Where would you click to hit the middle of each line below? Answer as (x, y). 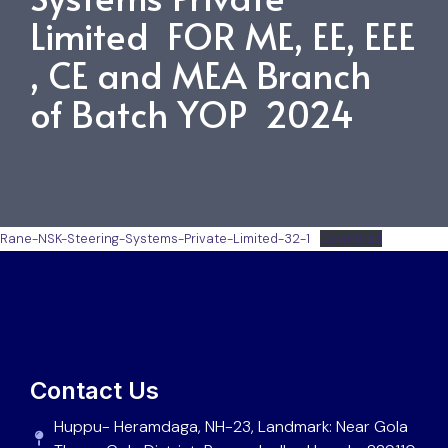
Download (350, 238)
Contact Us (94, 390)
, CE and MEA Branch (200, 73)
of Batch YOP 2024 (192, 112)
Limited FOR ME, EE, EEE (222, 34)
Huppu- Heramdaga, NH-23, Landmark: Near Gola (230, 426)
